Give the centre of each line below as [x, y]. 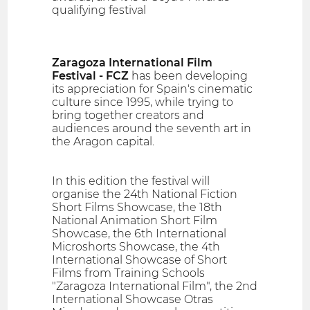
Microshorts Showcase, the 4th [136, 247]
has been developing [189, 76]
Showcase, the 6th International [139, 234]
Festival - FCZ [91, 76]
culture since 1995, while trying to [143, 102]
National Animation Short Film [135, 221]
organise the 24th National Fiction [145, 194]
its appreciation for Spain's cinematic [153, 89]
